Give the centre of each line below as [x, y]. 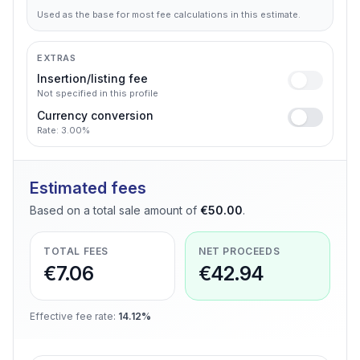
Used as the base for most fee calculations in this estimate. [169, 14]
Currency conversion [95, 115]
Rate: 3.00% [63, 130]
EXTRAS [57, 58]
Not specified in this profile [98, 93]
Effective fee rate [72, 316]
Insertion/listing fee [92, 78]
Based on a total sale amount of [113, 210]
